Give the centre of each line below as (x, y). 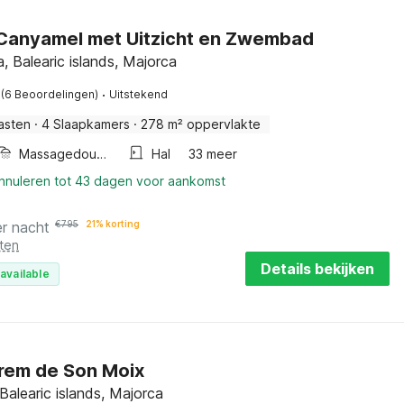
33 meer (212, 154)
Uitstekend (138, 94)
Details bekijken (317, 269)
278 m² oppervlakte (201, 124)
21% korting (113, 224)
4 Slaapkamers (86, 124)
